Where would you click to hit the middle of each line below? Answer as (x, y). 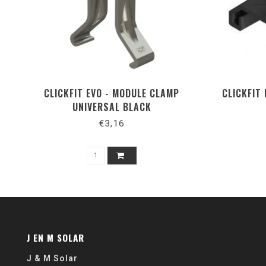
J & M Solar (52, 258)
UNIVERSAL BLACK (112, 107)
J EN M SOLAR (56, 237)
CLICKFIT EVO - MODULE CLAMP (112, 93)
